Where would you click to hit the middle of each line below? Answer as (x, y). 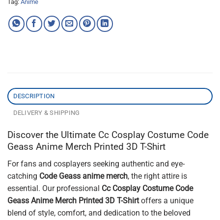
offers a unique (166, 200)
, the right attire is (157, 176)
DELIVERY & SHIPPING (46, 113)
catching (23, 176)
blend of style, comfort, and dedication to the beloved (99, 213)
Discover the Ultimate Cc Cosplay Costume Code (108, 135)
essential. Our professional (55, 188)
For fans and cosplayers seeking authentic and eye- (96, 164)
